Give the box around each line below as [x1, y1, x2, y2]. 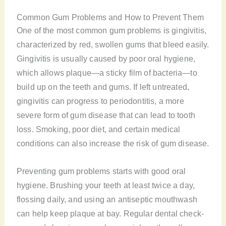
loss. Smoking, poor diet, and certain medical [16, 125, 181, 134]
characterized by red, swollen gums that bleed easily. [16, 40, 209, 49]
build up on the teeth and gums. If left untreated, [16, 82, 190, 92]
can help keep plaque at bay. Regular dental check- [16, 208, 204, 218]
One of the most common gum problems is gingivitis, [16, 26, 207, 35]
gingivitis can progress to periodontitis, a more [16, 96, 184, 106]
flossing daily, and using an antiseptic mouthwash [16, 194, 197, 204]
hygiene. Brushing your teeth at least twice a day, [16, 180, 195, 190]
